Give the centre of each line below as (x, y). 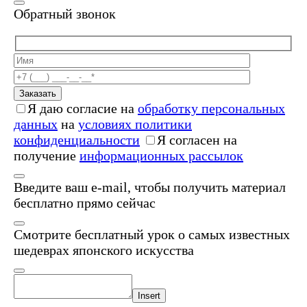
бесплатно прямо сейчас (85, 203)
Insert (149, 296)
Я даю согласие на (83, 109)
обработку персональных (211, 109)
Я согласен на (197, 140)
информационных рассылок (161, 156)
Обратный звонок (65, 13)
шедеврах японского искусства (104, 250)
